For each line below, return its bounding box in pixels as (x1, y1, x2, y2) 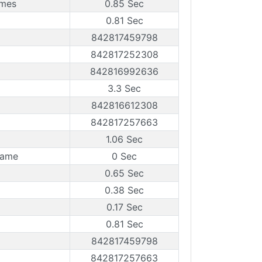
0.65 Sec (105, 167, 144, 179)
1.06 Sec (106, 133, 143, 145)
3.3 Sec (108, 82, 141, 94)
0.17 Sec (106, 201, 143, 213)
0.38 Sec (105, 184, 144, 196)
